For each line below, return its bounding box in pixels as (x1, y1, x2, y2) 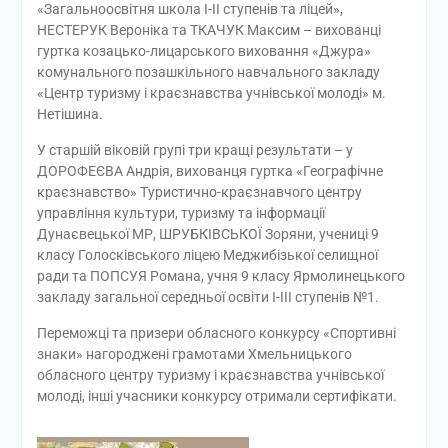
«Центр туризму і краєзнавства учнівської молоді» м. (36, 84, 386, 101)
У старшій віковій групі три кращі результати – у (36, 141, 353, 158)
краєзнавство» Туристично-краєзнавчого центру (36, 183, 362, 200)
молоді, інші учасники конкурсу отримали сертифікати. (36, 387, 397, 404)
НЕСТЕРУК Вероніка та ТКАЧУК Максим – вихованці (36, 21, 381, 38)
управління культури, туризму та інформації (36, 204, 325, 221)
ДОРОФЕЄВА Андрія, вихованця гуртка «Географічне (36, 162, 383, 179)
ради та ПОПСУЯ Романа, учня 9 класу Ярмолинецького (36, 267, 405, 284)
